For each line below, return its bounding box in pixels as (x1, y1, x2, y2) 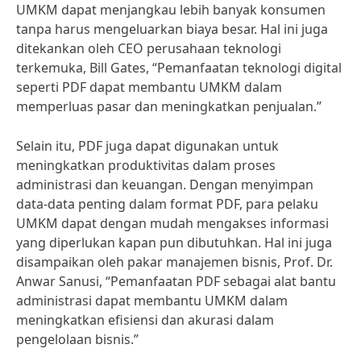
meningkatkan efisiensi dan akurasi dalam (16, 311, 274, 329)
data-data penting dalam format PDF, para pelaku (16, 195, 318, 213)
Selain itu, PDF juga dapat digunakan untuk (16, 137, 279, 155)
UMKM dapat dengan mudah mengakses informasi (16, 214, 329, 232)
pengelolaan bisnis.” (16, 330, 139, 348)
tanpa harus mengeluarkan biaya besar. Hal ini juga (16, 20, 328, 38)
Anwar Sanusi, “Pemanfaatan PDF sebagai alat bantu (16, 272, 336, 290)
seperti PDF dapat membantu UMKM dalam (16, 78, 282, 96)
